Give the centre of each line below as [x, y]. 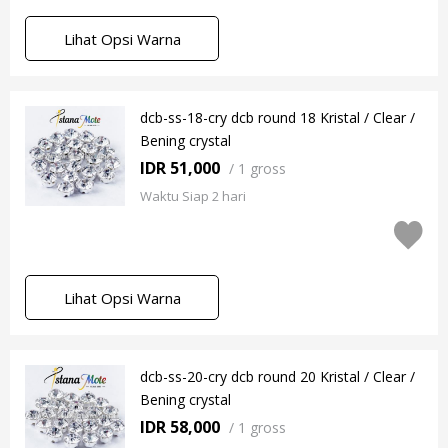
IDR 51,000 [180, 168]
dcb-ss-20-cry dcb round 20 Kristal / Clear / [277, 376]
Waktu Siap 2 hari [193, 196]
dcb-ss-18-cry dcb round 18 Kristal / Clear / [277, 117]
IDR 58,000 [180, 427]
